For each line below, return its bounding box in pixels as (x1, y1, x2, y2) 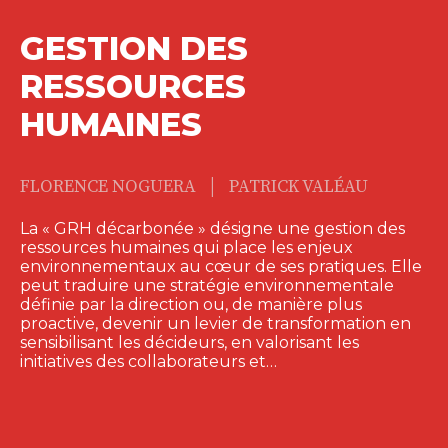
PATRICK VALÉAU (229, 175, 368, 198)
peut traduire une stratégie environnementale (20, 275, 394, 295)
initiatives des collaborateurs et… (20, 351, 277, 371)
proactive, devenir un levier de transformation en (20, 313, 411, 333)
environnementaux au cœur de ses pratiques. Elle (20, 256, 422, 276)
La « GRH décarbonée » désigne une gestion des (20, 218, 405, 238)
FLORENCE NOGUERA (20, 175, 200, 198)
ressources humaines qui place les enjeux (20, 237, 353, 257)
